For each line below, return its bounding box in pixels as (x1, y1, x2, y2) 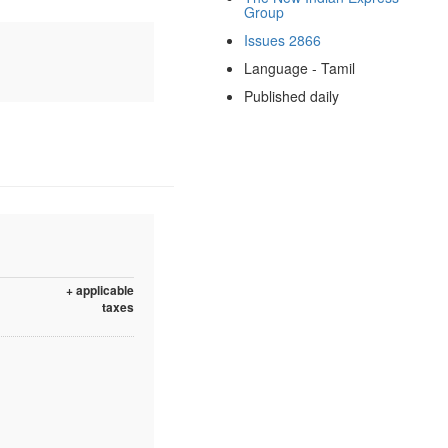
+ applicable (65, 280, 134, 299)
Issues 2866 (243, 29, 321, 50)
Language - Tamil (243, 57, 355, 78)
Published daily (243, 85, 339, 106)
